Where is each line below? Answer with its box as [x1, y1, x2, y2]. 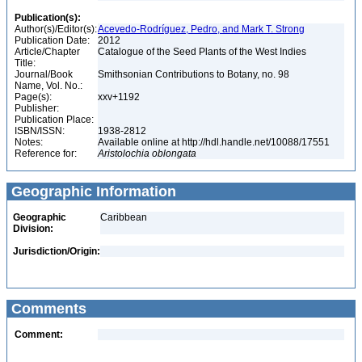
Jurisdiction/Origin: [13, 246, 100, 257]
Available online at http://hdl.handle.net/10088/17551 [98, 137, 332, 148]
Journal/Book [15, 69, 73, 80]
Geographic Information [7, 183, 176, 200]
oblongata [152, 148, 196, 159]
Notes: [15, 137, 43, 148]
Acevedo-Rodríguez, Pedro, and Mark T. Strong [98, 23, 305, 35]
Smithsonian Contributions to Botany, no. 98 [98, 69, 292, 80]
